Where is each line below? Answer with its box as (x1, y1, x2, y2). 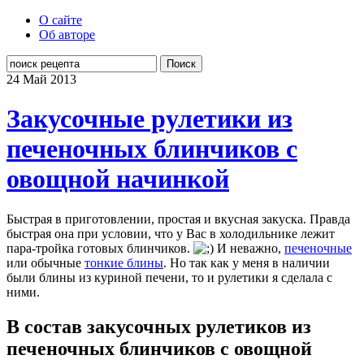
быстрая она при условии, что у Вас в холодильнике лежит (6, 226, 335, 240)
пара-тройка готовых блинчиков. (6, 240, 193, 255)
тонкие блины (84, 255, 163, 270)
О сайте (39, 13, 82, 27)
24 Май (6, 72, 50, 86)
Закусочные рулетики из (6, 104, 292, 134)
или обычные (6, 255, 84, 270)
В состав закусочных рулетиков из (6, 315, 311, 337)
